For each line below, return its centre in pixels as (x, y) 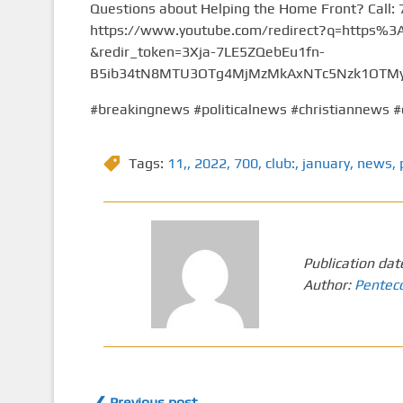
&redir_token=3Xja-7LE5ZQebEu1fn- (207, 52)
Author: (329, 285)
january (326, 164)
